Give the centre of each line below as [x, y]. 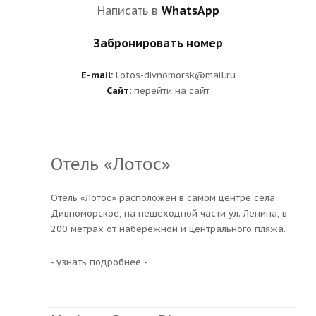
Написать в [129, 11]
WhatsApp [190, 11]
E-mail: [97, 75]
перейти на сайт [172, 91]
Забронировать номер [158, 43]
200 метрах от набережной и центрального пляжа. [168, 229]
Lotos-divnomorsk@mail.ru [174, 75]
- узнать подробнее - [99, 262]
